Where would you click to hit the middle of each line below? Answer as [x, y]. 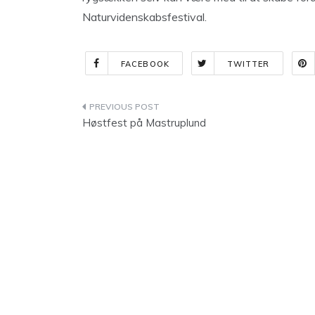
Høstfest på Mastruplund [144, 123]
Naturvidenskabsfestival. [144, 17]
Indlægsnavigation [160, 109]
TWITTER [248, 64]
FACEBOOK [145, 64]
